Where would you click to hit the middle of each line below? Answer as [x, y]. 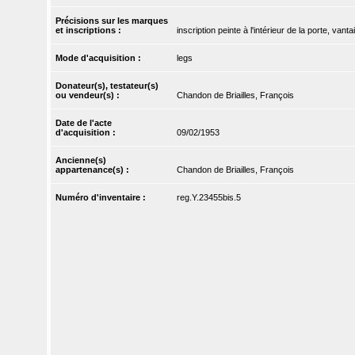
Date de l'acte [84, 123]
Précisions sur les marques [112, 21]
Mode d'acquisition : [100, 58]
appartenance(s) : [94, 170]
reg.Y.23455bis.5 [208, 198]
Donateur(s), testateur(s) [107, 86]
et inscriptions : [90, 31]
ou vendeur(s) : [89, 95]
